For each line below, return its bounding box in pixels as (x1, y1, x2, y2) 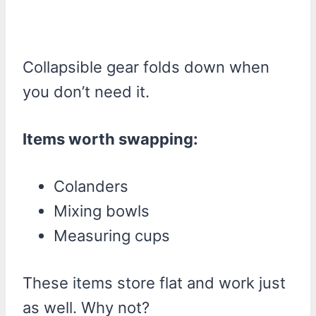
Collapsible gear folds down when (23, 57, 269, 76)
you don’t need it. (23, 82, 150, 101)
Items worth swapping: (23, 129, 198, 148)
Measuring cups (54, 226, 170, 245)
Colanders (54, 176, 128, 195)
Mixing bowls (54, 201, 150, 220)
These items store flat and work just (23, 273, 286, 292)
